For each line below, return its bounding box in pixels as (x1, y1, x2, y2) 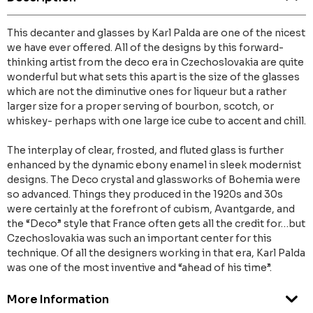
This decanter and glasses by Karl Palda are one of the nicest (7, 27, 305, 40)
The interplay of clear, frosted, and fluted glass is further (7, 144, 284, 157)
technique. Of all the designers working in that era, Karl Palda (7, 247, 305, 260)
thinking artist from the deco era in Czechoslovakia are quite (7, 56, 304, 69)
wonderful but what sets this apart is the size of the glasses (7, 71, 300, 84)
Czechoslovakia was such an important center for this (7, 232, 272, 245)
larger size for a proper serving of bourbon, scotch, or (7, 100, 274, 113)
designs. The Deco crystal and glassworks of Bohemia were (7, 173, 300, 187)
